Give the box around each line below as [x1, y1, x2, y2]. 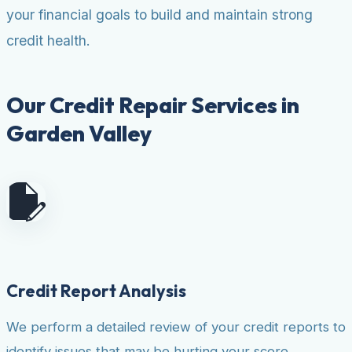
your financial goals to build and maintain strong [6, 5, 313, 23]
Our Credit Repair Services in [6, 90, 299, 119]
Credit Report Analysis [6, 279, 186, 302]
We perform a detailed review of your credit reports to [6, 318, 346, 335]
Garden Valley [6, 119, 152, 147]
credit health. [6, 31, 90, 49]
